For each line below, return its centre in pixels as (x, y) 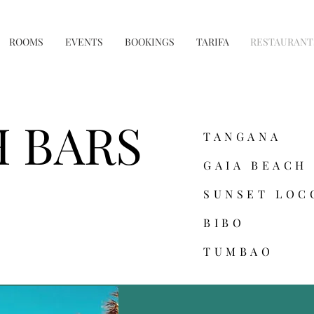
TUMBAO (239, 251)
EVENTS (84, 42)
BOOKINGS (150, 42)
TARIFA (212, 42)
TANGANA (243, 136)
